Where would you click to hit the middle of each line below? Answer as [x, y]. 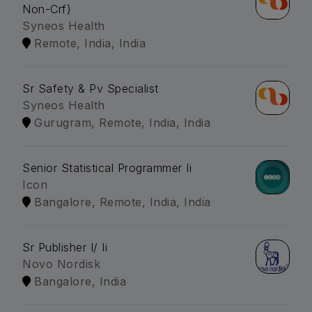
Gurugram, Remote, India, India [122, 123]
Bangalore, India [80, 282]
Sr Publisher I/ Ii [65, 248]
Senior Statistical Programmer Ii [107, 168]
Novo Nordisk [61, 264]
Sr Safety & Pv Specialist [91, 89]
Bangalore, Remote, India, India [123, 202]
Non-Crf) [47, 9]
